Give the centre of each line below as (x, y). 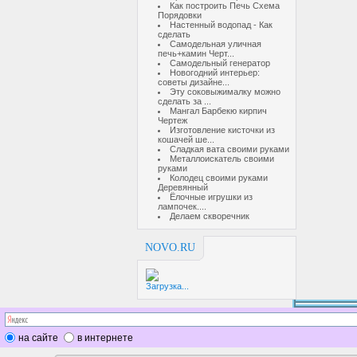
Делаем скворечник (210, 216)
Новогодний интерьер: (215, 73)
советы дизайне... (194, 82)
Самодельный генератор (220, 63)
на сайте (38, 337)
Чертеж (173, 120)
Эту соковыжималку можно (225, 92)
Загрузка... (167, 286)
